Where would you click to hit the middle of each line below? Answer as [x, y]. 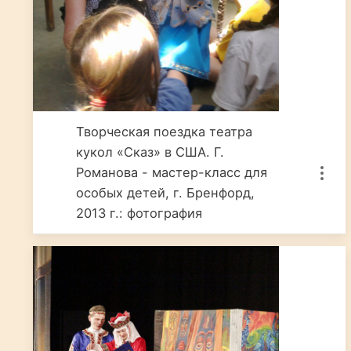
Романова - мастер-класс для [172, 172]
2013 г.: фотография [139, 213]
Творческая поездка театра [165, 132]
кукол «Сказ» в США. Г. [150, 152]
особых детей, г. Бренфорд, [166, 193]
